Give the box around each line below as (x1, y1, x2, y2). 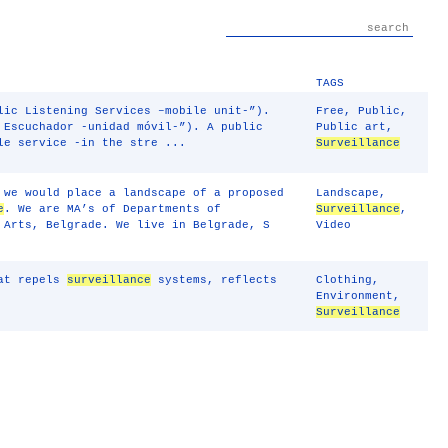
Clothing (316, 274, 373, 286)
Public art (316, 121, 387, 133)
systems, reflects (151, 274, 278, 286)
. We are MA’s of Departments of (4, 203, 222, 215)
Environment (316, 290, 394, 302)
